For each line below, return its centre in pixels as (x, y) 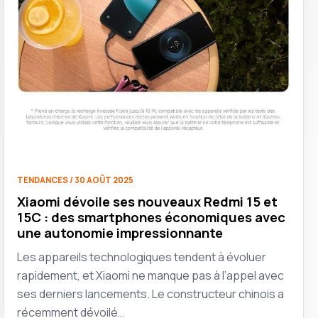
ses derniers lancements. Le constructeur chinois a (151, 294)
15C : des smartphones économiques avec (152, 217)
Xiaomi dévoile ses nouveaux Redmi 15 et (148, 201)
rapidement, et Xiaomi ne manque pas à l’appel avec (151, 275)
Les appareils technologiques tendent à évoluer (142, 257)
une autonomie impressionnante (120, 232)
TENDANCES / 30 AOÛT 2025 (76, 180)
